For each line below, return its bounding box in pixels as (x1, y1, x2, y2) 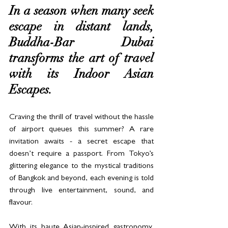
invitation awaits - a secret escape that (9, 138, 154, 147)
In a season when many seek (9, 6, 154, 19)
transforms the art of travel (9, 53, 154, 66)
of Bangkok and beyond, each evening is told (9, 175, 154, 183)
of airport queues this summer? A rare (9, 126, 154, 134)
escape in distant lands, (9, 22, 154, 35)
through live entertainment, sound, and (9, 187, 154, 195)
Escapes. (9, 85, 55, 98)
